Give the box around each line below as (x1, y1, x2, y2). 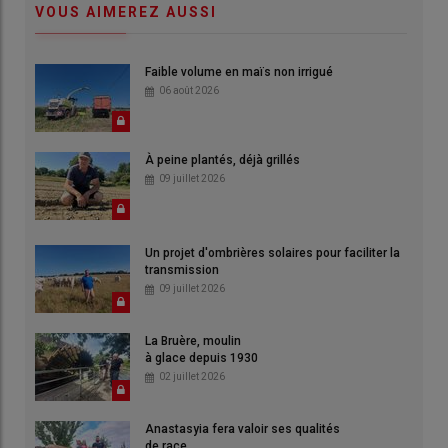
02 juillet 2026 (159, 371, 225, 383)
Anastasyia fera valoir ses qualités (145, 422, 340, 437)
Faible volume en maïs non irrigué (145, 65, 333, 80)
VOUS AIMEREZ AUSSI (35, 4, 217, 21)
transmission (145, 263, 219, 278)
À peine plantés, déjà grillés (145, 153, 300, 168)
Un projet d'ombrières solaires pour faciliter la (145, 246, 400, 261)
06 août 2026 (159, 85, 219, 97)
